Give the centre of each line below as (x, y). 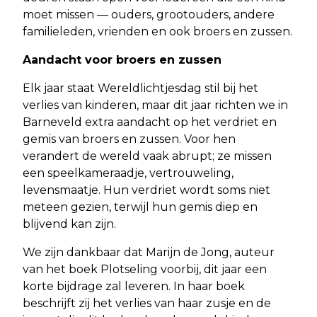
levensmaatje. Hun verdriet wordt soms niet (146, 190)
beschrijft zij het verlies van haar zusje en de (147, 303)
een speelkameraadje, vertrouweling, (128, 173)
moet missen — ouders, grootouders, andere (149, 14)
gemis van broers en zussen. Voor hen (129, 139)
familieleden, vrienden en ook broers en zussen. (157, 31)
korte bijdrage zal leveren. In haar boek (134, 286)
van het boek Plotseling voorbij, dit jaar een (145, 269)
